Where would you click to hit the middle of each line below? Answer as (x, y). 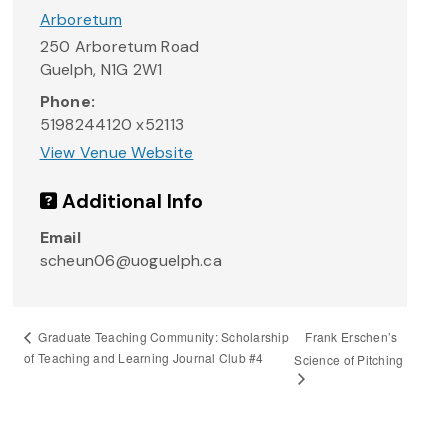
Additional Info (130, 202)
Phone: (67, 102)
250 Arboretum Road (119, 47)
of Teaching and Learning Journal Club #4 (144, 357)
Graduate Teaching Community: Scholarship (162, 337)
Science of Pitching (349, 359)
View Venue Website (116, 152)
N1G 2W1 (131, 70)
